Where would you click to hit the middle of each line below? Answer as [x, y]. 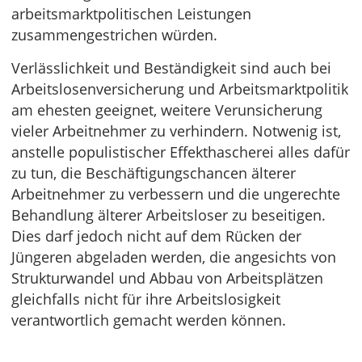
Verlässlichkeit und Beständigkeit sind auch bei [171, 68]
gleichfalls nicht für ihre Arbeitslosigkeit [146, 299]
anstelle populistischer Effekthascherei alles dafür [181, 152]
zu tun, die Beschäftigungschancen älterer [154, 173]
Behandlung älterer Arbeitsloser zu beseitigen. [168, 215]
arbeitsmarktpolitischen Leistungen [131, 14]
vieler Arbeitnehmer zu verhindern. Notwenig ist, [176, 131]
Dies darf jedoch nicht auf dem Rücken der [156, 236]
